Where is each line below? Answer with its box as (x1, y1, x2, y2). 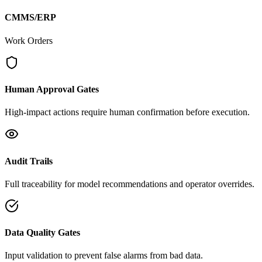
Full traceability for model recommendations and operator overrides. (5, 178, 254, 189)
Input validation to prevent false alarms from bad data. (5, 250, 203, 261)
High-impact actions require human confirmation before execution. (5, 107, 250, 118)
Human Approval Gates (5, 84, 99, 94)
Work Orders (5, 35, 53, 46)
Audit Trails (5, 156, 53, 166)
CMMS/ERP (5, 12, 56, 23)
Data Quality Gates (5, 227, 80, 238)
